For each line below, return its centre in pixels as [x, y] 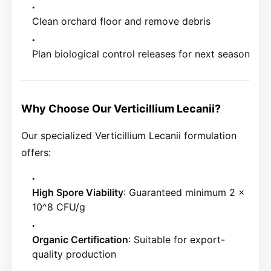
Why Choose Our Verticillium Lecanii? [121, 109]
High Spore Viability [78, 192]
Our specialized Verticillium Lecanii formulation [129, 135]
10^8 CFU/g [59, 207]
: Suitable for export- [177, 240]
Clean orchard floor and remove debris [121, 21]
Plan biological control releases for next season [141, 54]
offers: [36, 152]
